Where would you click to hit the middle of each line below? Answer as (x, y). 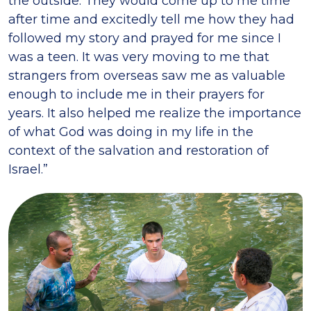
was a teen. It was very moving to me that (139, 57)
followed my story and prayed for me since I (145, 39)
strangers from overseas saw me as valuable (147, 76)
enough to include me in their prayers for (136, 95)
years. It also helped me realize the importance (155, 114)
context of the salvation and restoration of (138, 151)
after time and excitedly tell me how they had (151, 20)
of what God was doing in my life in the (131, 132)
